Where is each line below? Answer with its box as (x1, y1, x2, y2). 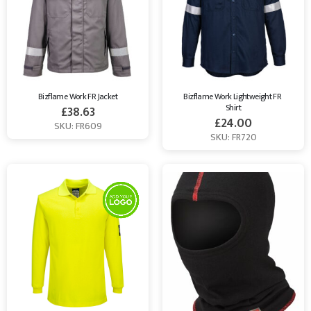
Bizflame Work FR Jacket (38, 90, 117, 103)
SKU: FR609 (53, 117, 102, 134)
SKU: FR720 (210, 128, 257, 145)
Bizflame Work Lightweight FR (183, 90, 283, 103)
